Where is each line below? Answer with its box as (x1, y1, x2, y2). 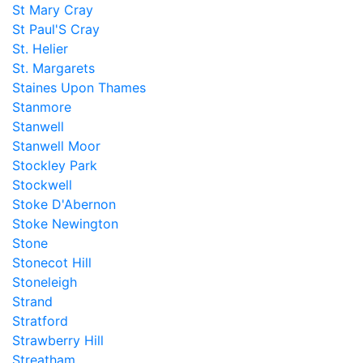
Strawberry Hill (12, 332, 104, 348)
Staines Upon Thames (12, 79, 146, 96)
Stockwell (12, 177, 72, 193)
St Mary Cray (12, 2, 93, 18)
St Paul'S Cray (12, 21, 100, 37)
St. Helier (12, 41, 68, 57)
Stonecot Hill (12, 254, 92, 271)
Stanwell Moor (12, 138, 100, 154)
